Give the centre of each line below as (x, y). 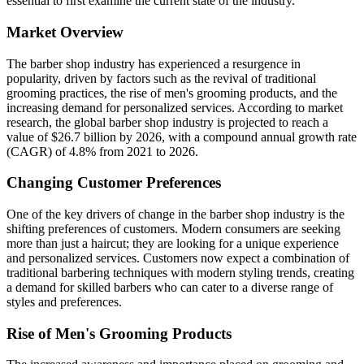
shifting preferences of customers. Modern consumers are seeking (173, 229)
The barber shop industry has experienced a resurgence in (154, 63)
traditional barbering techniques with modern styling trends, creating (180, 273)
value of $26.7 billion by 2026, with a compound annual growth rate (182, 136)
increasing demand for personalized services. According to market (175, 107)
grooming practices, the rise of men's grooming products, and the (172, 93)
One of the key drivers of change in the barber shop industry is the (175, 214)
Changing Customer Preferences (114, 183)
